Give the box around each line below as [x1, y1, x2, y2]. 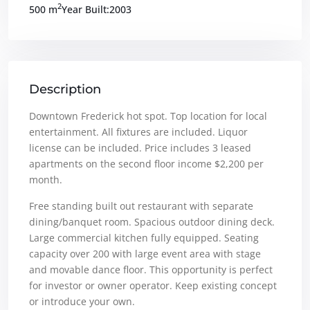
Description [29, 81, 101, 97]
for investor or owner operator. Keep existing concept [29, 278, 277, 292]
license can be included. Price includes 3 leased [29, 140, 251, 154]
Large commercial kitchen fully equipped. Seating [29, 230, 259, 244]
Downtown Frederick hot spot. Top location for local [29, 109, 267, 122]
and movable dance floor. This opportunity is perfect [29, 262, 273, 276]
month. [29, 172, 62, 186]
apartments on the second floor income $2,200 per [29, 156, 264, 170]
